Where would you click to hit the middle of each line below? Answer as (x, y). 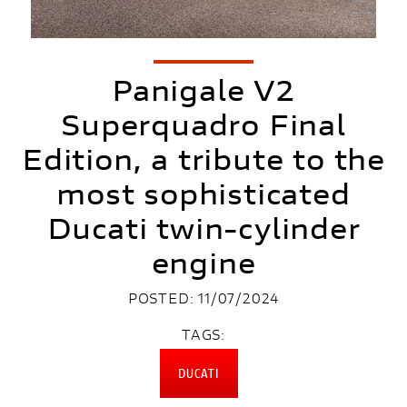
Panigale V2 (203, 90)
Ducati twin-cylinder (203, 228)
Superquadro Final (203, 125)
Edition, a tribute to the (203, 159)
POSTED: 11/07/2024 (203, 298)
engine (203, 263)
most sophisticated (203, 194)
